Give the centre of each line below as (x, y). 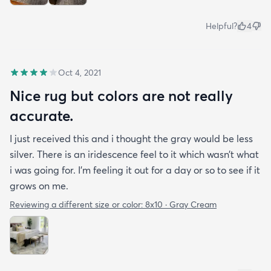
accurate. (41, 116)
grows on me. (39, 186)
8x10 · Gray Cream (181, 205)
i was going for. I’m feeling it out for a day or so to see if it (135, 170)
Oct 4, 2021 (80, 73)
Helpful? (221, 26)
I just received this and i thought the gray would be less (131, 139)
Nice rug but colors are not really (121, 96)
